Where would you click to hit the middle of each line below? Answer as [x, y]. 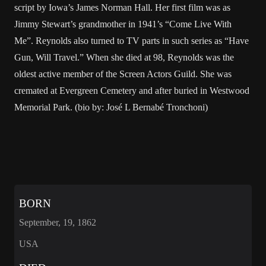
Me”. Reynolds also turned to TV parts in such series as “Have [132, 41]
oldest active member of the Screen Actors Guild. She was [123, 74]
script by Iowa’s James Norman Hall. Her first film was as [122, 7]
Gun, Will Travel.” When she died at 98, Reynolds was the [124, 57]
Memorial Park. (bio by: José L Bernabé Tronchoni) [111, 107]
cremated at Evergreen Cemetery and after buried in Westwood [132, 91]
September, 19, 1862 [58, 222]
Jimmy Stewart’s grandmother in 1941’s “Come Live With [123, 24]
